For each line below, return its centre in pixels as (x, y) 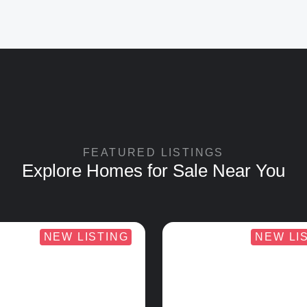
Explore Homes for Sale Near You (153, 170)
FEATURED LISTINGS (153, 152)
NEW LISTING (86, 236)
